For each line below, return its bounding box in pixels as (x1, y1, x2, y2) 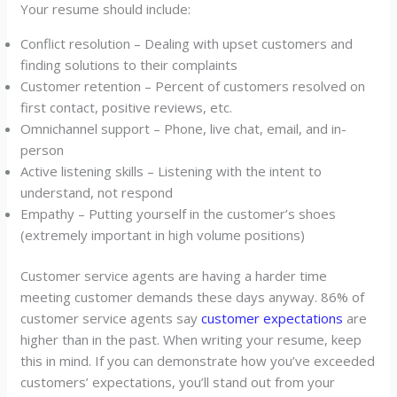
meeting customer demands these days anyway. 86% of (20, 288, 365, 307)
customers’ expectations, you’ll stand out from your (20, 373, 336, 392)
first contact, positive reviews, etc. (20, 97, 233, 116)
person (20, 140, 65, 159)
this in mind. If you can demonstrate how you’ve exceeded (20, 352, 376, 370)
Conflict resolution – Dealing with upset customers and (20, 34, 354, 52)
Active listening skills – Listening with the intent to (20, 161, 323, 180)
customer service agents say (20, 309, 202, 328)
